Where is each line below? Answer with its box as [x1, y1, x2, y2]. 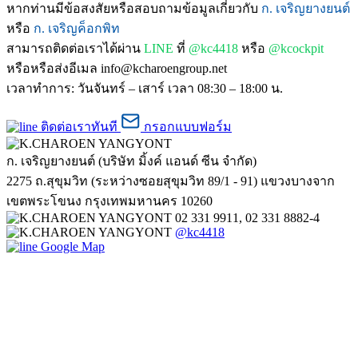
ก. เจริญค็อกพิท [34, 21, 120, 35]
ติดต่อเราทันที [41, 119, 117, 133]
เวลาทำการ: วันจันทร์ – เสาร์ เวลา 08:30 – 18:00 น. [6, 81, 283, 95]
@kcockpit [268, 41, 324, 55]
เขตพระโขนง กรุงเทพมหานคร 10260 [6, 193, 213, 208]
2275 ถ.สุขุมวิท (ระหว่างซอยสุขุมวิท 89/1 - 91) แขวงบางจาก [6, 173, 335, 188]
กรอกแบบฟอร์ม [144, 119, 232, 133]
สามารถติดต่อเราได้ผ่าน [6, 41, 144, 55]
